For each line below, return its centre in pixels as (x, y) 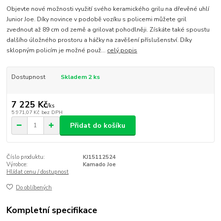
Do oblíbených (34, 188)
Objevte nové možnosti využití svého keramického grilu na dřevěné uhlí (108, 9)
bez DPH (52, 112)
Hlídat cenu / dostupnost (38, 172)
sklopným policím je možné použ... (57, 50)
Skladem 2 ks (80, 77)
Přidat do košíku (98, 125)
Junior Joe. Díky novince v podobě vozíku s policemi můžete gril (97, 19)
